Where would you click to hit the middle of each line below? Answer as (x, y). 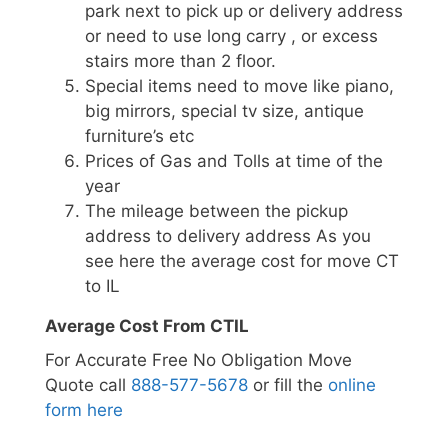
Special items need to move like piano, (239, 86)
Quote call (88, 384)
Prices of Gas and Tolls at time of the (234, 161)
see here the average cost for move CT (242, 261)
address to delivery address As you (228, 236)
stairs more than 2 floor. (180, 61)
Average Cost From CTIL (147, 326)
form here (84, 409)
